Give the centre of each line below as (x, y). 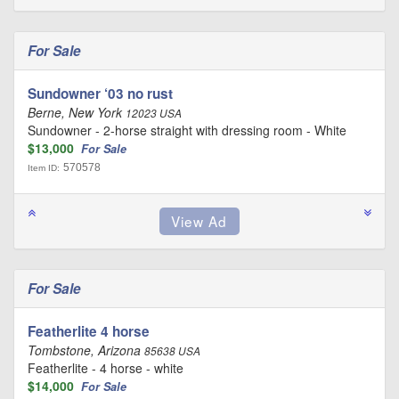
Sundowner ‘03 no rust (100, 94)
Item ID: (44, 168)
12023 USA (154, 113)
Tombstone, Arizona (86, 350)
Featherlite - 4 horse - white (106, 368)
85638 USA (172, 351)
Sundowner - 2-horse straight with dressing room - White (187, 130)
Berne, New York (77, 112)
